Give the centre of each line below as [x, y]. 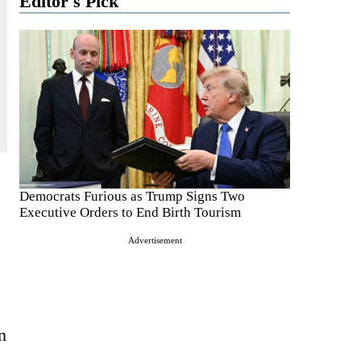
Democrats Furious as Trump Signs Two [132, 196]
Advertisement [155, 240]
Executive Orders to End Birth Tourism [130, 212]
